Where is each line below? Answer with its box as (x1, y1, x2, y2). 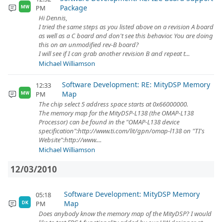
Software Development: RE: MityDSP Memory (62, 80, 211, 89)
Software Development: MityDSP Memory (63, 189, 200, 199)
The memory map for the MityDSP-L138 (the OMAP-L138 (39, 109, 194, 117)
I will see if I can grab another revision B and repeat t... (39, 49, 190, 58)
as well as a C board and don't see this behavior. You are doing (39, 31, 213, 40)
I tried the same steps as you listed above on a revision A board (39, 22, 214, 31)
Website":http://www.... (39, 135, 102, 144)
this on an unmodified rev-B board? (39, 40, 139, 49)
